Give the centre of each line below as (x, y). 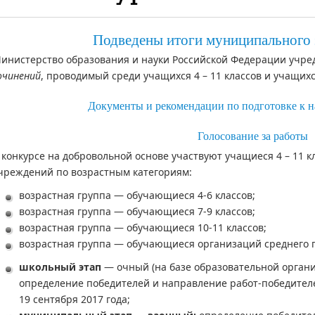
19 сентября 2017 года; (75, 299)
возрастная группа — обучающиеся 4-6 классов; (137, 195)
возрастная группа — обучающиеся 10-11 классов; (143, 227)
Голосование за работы (252, 136)
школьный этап (60, 266)
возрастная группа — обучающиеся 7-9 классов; (137, 211)
